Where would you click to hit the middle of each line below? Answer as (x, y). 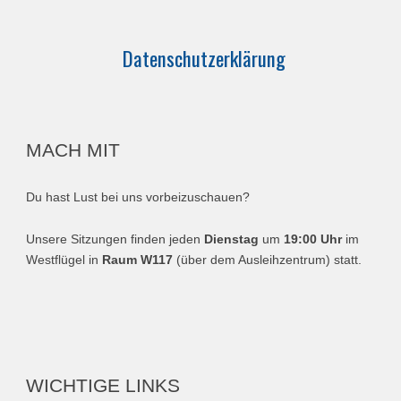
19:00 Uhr (313, 239)
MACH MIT (73, 150)
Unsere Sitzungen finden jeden (115, 239)
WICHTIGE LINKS (103, 386)
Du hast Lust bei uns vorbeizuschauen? (138, 197)
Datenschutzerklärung (204, 58)
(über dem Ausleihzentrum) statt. (269, 260)
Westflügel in (64, 260)
